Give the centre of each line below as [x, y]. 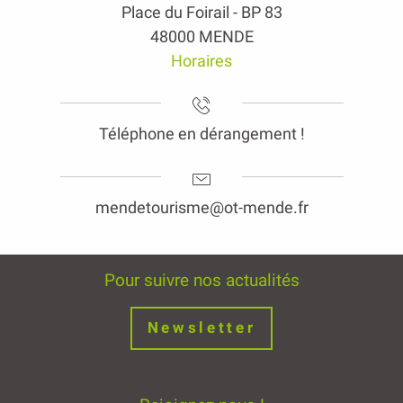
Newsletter [201, 327]
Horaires [201, 60]
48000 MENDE [201, 36]
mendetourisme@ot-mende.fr [201, 207]
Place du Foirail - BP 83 [201, 12]
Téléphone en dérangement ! [201, 134]
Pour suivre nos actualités [201, 280]
